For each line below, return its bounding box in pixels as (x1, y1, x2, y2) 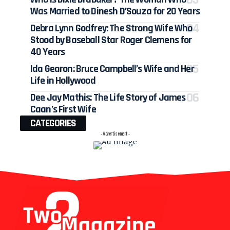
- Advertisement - (100, 129, 130, 137)
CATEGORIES (30, 116, 76, 130)
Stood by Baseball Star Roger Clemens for (30, 33, 192, 47)
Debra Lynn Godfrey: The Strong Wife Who (30, 21, 193, 35)
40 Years (30, 45, 65, 59)
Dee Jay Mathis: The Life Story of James (30, 90, 186, 104)
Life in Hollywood (30, 73, 95, 87)
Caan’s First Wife (30, 102, 96, 116)
